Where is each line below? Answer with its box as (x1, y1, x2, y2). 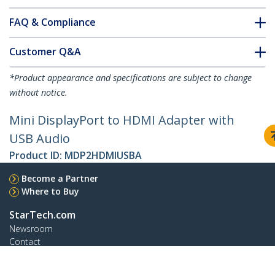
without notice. (9, 87, 68, 99)
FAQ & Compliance (9, 15, 96, 29)
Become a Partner (21, 172, 98, 185)
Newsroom (9, 223, 53, 235)
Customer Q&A (9, 45, 81, 59)
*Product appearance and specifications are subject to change (9, 72, 252, 84)
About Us (9, 249, 46, 261)
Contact (9, 236, 41, 248)
